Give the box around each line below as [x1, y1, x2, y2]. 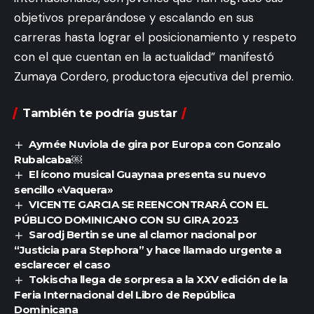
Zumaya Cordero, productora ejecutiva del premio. [14, 69, 294, 84]
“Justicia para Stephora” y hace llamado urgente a [14, 243, 282, 257]
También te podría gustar [22, 106, 177, 120]
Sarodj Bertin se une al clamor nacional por [29, 227, 257, 241]
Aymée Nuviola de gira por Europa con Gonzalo [29, 137, 281, 151]
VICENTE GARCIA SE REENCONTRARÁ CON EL [29, 197, 268, 211]
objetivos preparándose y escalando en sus [14, 10, 254, 25]
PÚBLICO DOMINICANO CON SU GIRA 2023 [14, 212, 239, 226]
